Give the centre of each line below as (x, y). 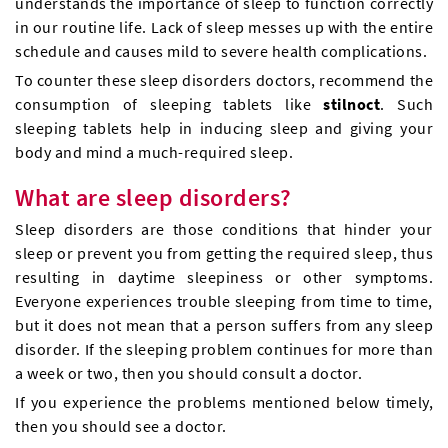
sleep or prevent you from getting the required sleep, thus (224, 253)
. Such (406, 104)
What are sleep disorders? (153, 198)
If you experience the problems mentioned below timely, (224, 402)
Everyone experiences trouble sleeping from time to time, (224, 301)
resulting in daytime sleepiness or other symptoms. (224, 277)
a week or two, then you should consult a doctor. (188, 373)
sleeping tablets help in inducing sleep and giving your (224, 128)
